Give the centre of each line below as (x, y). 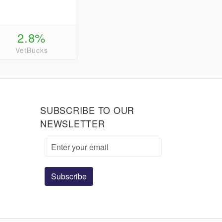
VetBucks (31, 50)
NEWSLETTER (73, 123)
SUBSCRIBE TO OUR (87, 110)
